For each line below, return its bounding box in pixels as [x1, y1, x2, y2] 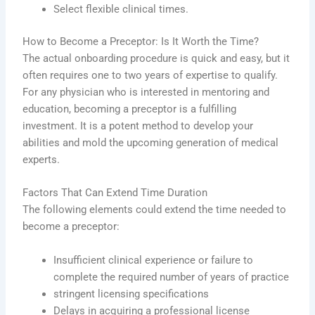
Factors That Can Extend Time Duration [22, 186, 208, 200]
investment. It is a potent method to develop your [22, 120, 254, 133]
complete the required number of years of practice [53, 270, 290, 283]
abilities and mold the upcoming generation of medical [22, 136, 279, 150]
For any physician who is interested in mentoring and [22, 86, 270, 99]
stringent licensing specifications [53, 287, 210, 300]
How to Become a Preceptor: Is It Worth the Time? [22, 35, 259, 49]
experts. [22, 153, 60, 167]
